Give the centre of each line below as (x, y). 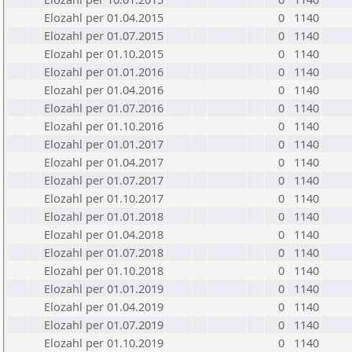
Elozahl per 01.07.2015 (104, 35)
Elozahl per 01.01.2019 (104, 288)
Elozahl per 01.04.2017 (104, 162)
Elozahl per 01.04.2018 (104, 234)
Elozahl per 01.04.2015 (104, 17)
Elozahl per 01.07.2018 (104, 252)
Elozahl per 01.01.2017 (104, 144)
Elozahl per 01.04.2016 (104, 90)
